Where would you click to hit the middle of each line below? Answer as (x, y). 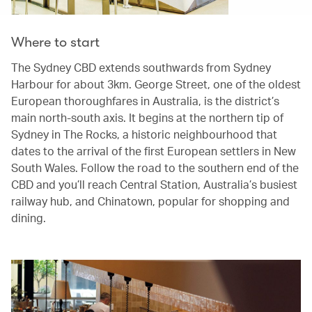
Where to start (55, 42)
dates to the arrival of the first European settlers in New (154, 150)
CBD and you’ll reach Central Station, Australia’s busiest (154, 184)
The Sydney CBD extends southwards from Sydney (141, 67)
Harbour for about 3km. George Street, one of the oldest (156, 84)
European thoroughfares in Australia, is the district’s (145, 100)
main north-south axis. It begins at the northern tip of (147, 117)
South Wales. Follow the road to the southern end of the (155, 167)
